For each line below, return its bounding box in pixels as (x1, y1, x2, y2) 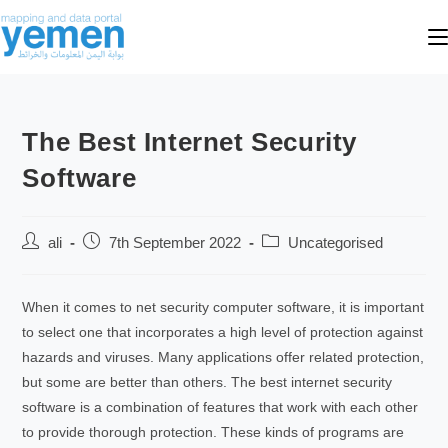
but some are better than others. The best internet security (22, 374, 393, 390)
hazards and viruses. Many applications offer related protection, (22, 349, 425, 365)
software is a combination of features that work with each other (22, 399, 419, 415)
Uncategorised (288, 235, 384, 251)
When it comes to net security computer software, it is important (22, 299, 425, 315)
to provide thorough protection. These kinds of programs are (22, 424, 405, 440)
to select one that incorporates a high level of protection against (22, 324, 424, 340)
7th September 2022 (109, 235, 242, 251)
